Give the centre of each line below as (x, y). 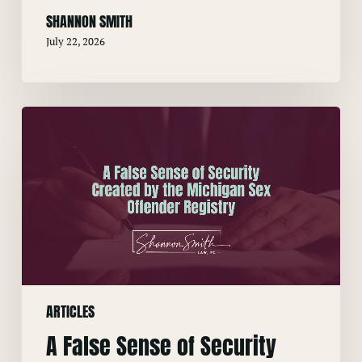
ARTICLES (70, 312)
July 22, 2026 (75, 41)
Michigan (51, 290)
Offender (49, 334)
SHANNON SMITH (89, 21)
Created (46, 225)
